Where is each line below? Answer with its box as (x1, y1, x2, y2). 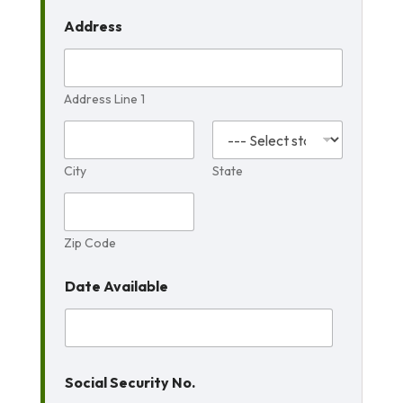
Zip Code (63, 235, 116, 251)
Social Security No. (64, 373, 195, 391)
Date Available (64, 277, 168, 295)
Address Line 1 (63, 91, 145, 107)
